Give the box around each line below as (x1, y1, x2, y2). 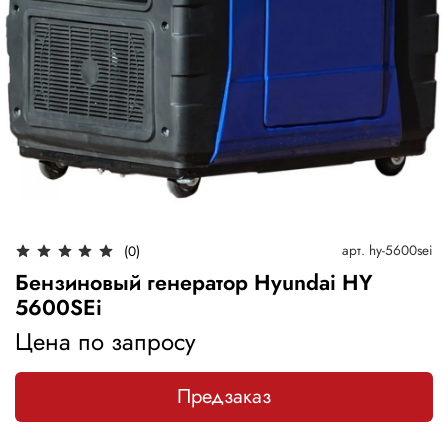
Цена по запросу (15, 323, 196, 359)
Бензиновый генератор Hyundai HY (15, 266, 373, 298)
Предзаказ (177, 381, 271, 411)
